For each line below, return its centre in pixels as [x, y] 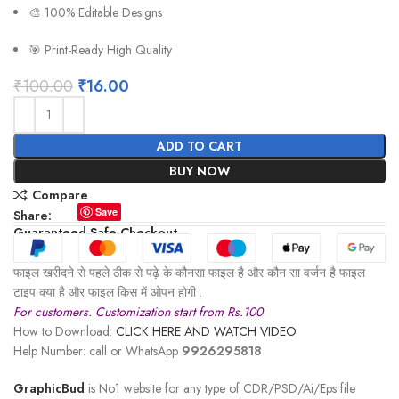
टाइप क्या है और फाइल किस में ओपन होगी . [108, 293]
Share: [33, 216]
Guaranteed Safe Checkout [96, 233]
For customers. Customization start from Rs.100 [138, 312]
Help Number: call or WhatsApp [98, 351]
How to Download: [65, 332]
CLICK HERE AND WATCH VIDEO [207, 332]
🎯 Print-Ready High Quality [101, 50]
